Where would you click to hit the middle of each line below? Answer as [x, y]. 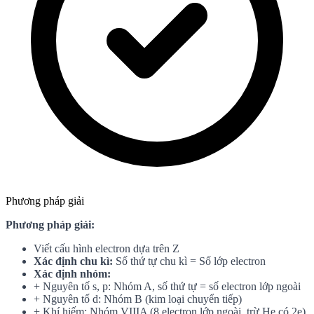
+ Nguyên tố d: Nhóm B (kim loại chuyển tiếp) [138, 299]
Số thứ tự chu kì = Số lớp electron [189, 261]
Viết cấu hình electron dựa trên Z [107, 249]
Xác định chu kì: [73, 261]
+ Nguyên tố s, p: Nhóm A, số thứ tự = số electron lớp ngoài [167, 287]
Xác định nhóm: [72, 274]
